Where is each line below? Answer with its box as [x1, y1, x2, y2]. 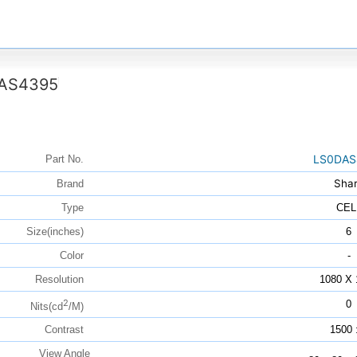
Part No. [45, 153, 90, 166]
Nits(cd [29, 300, 63, 312]
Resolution [34, 273, 90, 286]
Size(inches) [25, 226, 90, 238]
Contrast [44, 324, 90, 336]
